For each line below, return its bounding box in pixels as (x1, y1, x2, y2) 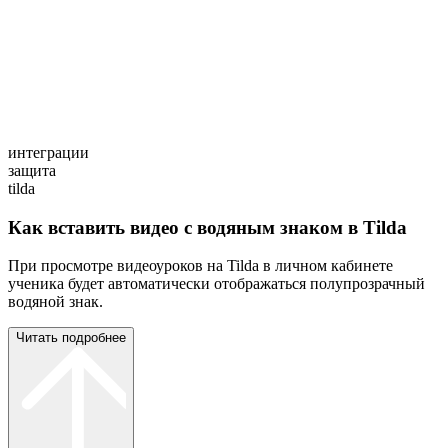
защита (8, 162, 56, 180)
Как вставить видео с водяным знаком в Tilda (8, 216, 407, 238)
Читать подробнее (16, 330, 126, 346)
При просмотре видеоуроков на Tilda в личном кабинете (8, 257, 393, 275)
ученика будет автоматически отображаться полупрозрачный (8, 275, 425, 293)
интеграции (8, 144, 89, 162)
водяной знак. (8, 293, 103, 311)
